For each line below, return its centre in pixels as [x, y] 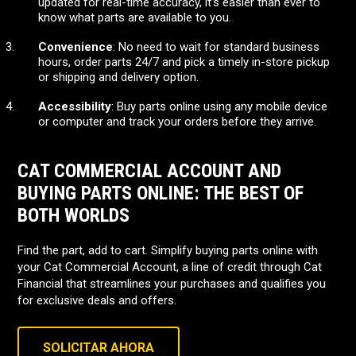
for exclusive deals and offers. [97, 300]
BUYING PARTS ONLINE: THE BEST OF [161, 193]
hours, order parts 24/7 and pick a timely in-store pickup [184, 62]
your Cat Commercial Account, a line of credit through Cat [170, 267]
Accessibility [75, 106]
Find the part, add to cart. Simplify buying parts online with [168, 250]
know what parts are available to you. [135, 17]
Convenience [75, 47]
